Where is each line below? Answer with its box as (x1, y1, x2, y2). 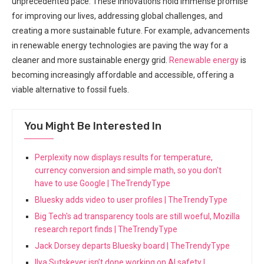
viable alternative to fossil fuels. (12, 84, 129, 94)
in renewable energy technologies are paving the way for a (12, 40, 228, 50)
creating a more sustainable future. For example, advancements (12, 25, 250, 35)
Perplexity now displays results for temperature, (35, 152, 213, 162)
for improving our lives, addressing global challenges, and (12, 11, 223, 21)
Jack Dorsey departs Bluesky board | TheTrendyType (35, 240, 230, 250)
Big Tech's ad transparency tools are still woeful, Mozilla (35, 211, 240, 221)
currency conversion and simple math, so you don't (35, 165, 222, 175)
